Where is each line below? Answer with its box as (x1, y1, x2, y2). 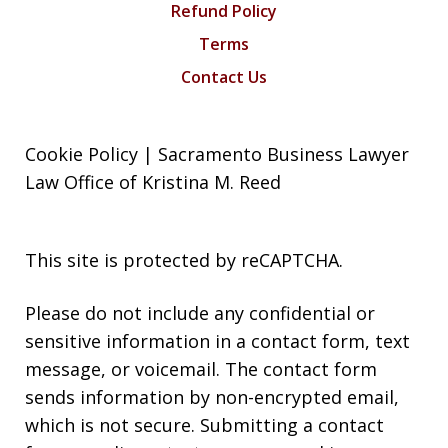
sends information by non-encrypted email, (25, 384, 399, 409)
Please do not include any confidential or (25, 300, 375, 325)
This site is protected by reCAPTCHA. (25, 247, 343, 272)
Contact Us (181, 65, 267, 88)
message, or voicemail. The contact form (25, 356, 377, 381)
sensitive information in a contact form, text (25, 328, 410, 353)
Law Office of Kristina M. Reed (25, 169, 281, 194)
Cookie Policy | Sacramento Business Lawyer (25, 141, 409, 166)
